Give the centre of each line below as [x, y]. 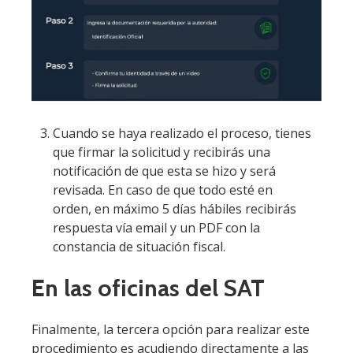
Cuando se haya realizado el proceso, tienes [182, 134]
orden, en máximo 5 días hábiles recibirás [175, 209]
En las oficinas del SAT [148, 288]
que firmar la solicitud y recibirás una [162, 152]
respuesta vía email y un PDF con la [157, 228]
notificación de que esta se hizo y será [165, 171]
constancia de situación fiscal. [139, 247]
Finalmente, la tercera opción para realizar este [171, 329]
